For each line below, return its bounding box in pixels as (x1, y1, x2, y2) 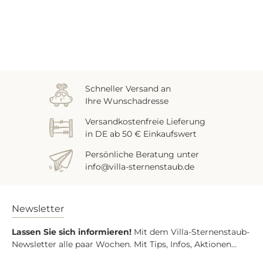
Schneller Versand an (85, 83, 171, 94)
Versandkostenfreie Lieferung (85, 116, 205, 127)
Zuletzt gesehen (12, 38, 89, 50)
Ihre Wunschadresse (85, 95, 168, 106)
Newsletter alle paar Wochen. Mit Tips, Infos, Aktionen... (12, 238, 237, 249)
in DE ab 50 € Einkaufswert (85, 128, 197, 139)
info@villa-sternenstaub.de (85, 161, 194, 172)
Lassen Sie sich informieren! (12, 226, 131, 237)
